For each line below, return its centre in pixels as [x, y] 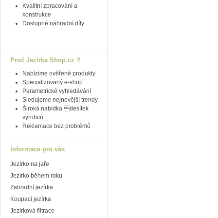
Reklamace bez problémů [56, 126]
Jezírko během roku [36, 176]
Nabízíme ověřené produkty [59, 73]
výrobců [33, 117]
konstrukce [37, 15]
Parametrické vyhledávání [57, 91]
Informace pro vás [37, 149]
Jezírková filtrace [32, 211]
